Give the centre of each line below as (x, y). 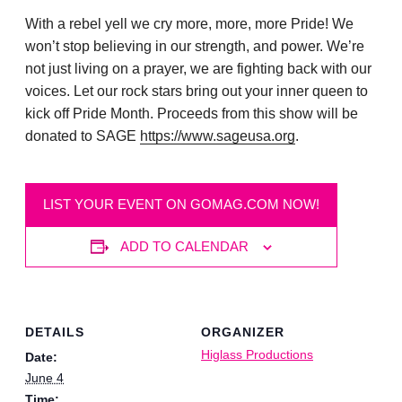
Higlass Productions (257, 355)
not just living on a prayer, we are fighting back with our (198, 69)
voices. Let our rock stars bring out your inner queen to (197, 92)
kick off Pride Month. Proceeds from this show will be (192, 114)
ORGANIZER (243, 332)
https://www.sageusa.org (218, 136)
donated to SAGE (83, 136)
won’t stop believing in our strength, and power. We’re (195, 47)
